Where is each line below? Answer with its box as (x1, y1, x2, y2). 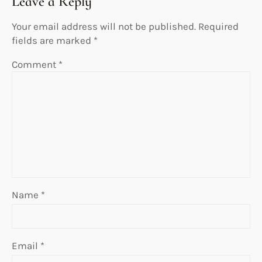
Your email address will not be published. (12, 20, 196, 32)
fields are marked (12, 34, 94, 46)
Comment (12, 58, 58, 70)
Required (198, 20, 239, 32)
